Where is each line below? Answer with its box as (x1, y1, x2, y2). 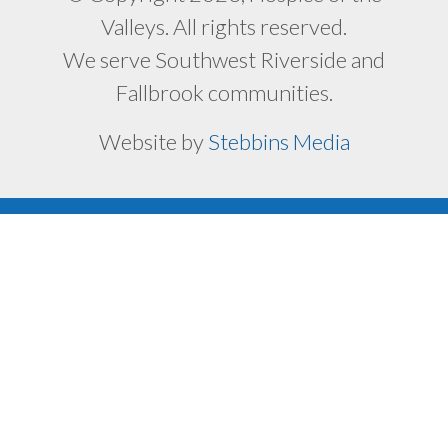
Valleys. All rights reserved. (101, 12, 347, 40)
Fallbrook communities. (115, 78, 333, 106)
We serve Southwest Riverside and (63, 45, 385, 73)
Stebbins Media (207, 127, 350, 155)
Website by (98, 127, 208, 155)
